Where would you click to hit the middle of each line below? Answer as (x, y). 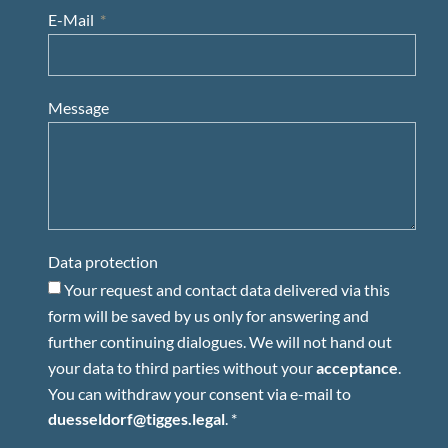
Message (78, 107)
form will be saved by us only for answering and (208, 315)
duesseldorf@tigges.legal (136, 419)
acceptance (357, 367)
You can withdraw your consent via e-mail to (199, 393)
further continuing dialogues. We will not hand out (220, 341)
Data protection (103, 261)
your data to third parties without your (182, 367)
